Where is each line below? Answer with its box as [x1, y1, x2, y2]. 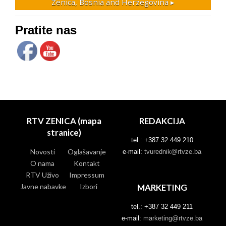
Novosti [30, 147, 55, 156]
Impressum [69, 170, 104, 179]
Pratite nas [15, 23, 77, 37]
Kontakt [74, 158, 100, 167]
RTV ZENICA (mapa [27, 115, 101, 126]
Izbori [79, 182, 97, 191]
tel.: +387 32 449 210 [131, 136, 193, 144]
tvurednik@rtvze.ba [144, 147, 201, 155]
